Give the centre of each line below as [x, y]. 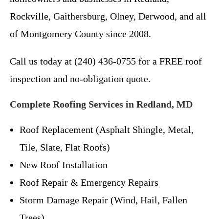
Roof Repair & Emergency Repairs [89, 182]
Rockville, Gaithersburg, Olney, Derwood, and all [108, 16]
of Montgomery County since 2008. [80, 33]
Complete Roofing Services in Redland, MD [101, 104]
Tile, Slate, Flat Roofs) [65, 147]
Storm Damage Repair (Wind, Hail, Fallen [103, 200]
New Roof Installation [64, 164]
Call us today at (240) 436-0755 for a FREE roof [106, 61]
